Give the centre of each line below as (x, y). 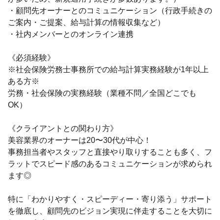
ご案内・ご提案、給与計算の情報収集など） (86, 22)
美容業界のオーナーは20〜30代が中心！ (80, 140)
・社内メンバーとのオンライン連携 (71, 34)
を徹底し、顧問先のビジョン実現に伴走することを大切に (110, 211)
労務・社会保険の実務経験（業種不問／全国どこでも (102, 93)
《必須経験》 (31, 58)
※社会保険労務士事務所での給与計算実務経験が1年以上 (108, 69)
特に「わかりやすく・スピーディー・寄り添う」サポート (110, 199)
